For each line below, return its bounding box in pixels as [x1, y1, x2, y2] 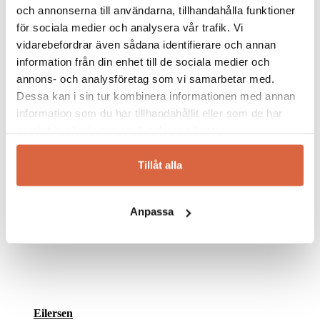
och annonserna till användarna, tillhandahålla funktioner [16, 4, 296, 16]
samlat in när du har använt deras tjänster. [16, 124, 227, 136]
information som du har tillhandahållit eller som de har [16, 106, 283, 119]
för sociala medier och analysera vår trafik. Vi [16, 21, 244, 34]
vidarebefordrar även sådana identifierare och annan [16, 38, 276, 51]
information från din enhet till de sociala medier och [16, 55, 270, 68]
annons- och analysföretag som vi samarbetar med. [16, 72, 274, 85]
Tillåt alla [138, 159, 182, 171]
